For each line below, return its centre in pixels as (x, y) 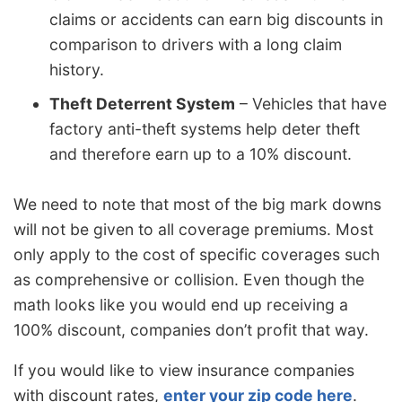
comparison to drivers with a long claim (196, 45)
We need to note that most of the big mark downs (197, 204)
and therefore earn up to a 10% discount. (201, 154)
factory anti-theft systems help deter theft (205, 129)
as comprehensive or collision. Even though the (189, 279)
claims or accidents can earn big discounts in (216, 20)
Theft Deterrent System (142, 104)
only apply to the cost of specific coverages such (197, 254)
